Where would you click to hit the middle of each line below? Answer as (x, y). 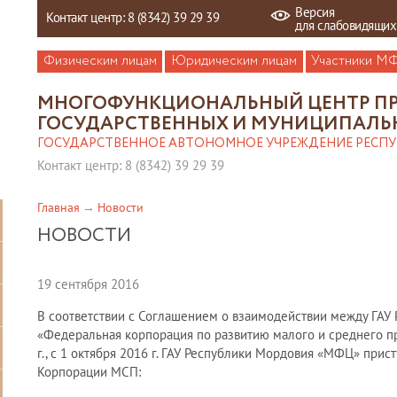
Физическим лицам (100, 61)
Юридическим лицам (234, 61)
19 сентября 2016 (88, 284)
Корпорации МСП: (89, 372)
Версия (315, 12)
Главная (58, 207)
